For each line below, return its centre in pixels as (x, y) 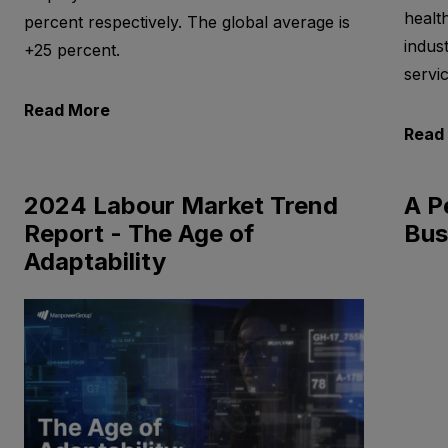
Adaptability (94, 262)
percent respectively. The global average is (186, 22)
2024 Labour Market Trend (180, 206)
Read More (66, 110)
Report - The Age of (138, 234)
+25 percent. (71, 50)
